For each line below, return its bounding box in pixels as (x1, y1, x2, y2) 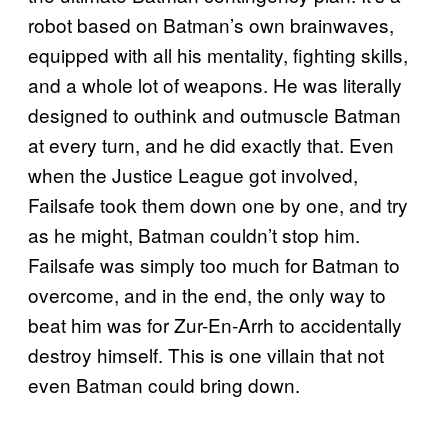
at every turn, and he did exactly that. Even (28, 130, 394, 158)
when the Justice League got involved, (28, 160, 358, 188)
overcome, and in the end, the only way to (28, 280, 386, 308)
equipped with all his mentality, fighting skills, (28, 40, 408, 68)
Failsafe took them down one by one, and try (28, 190, 408, 218)
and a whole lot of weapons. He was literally (28, 70, 402, 98)
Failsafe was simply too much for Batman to (28, 250, 400, 278)
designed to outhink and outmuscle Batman (28, 100, 401, 128)
